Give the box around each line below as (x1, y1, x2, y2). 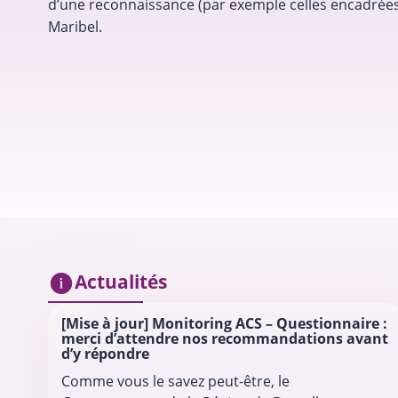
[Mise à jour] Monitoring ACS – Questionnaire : (60, 314, 387, 334)
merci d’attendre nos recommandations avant (60, 329, 388, 349)
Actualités (74, 269, 167, 295)
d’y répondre (60, 344, 149, 364)
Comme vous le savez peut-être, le (60, 371, 290, 392)
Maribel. (47, 17, 102, 37)
